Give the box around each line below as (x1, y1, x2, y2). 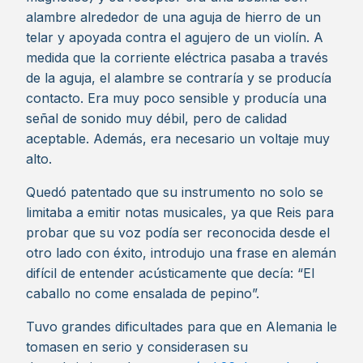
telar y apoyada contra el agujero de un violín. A (26, 29, 323, 45)
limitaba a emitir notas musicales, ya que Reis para (26, 204, 334, 220)
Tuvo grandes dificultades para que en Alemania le (26, 318, 337, 335)
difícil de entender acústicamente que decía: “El (26, 265, 314, 281)
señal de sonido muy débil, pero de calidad (26, 110, 287, 126)
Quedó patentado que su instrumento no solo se (26, 184, 323, 200)
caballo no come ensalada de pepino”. (26, 285, 259, 301)
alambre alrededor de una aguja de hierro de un (26, 9, 321, 25)
